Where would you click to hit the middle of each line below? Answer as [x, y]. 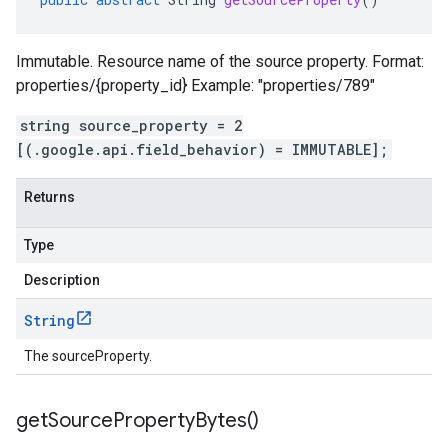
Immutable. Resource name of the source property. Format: [220, 61]
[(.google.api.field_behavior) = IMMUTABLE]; [202, 149]
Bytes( [224, 420]
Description [62, 280]
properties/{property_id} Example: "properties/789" [195, 85]
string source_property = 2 [131, 125]
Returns [49, 197]
